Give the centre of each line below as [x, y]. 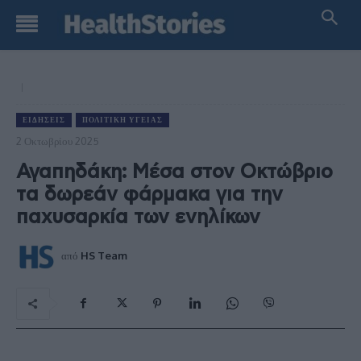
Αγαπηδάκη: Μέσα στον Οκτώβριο [174, 172]
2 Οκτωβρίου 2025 [58, 141]
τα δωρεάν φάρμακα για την [149, 195]
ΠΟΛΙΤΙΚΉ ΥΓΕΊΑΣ [122, 120]
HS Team [104, 255]
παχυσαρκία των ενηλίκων [138, 217]
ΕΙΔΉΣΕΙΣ [44, 120]
